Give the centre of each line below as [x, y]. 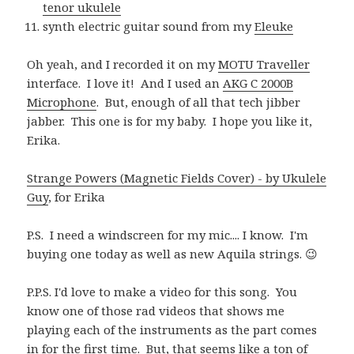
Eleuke [274, 26]
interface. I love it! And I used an [125, 83]
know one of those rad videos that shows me [156, 311]
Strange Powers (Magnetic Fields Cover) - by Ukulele [177, 178]
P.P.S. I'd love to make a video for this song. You [162, 292]
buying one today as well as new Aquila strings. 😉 [173, 254]
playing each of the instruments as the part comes [172, 330]
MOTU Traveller [264, 64]
